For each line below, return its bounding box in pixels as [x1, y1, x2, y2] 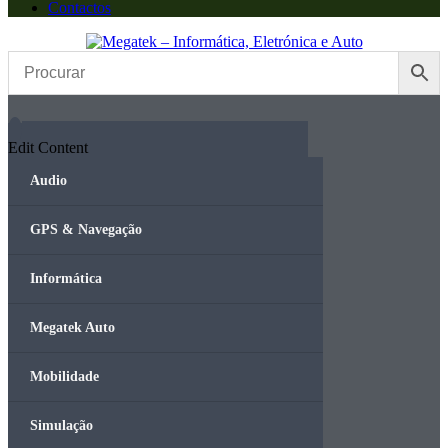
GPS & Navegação [30, 222, 142, 237]
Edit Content [8, 139, 88, 156]
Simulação [30, 418, 93, 433]
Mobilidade [30, 369, 99, 384]
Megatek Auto [30, 320, 115, 335]
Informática [30, 271, 102, 286]
